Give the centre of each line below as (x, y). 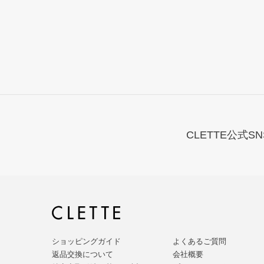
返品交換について (82, 254)
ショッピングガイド (86, 241)
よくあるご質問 (199, 241)
